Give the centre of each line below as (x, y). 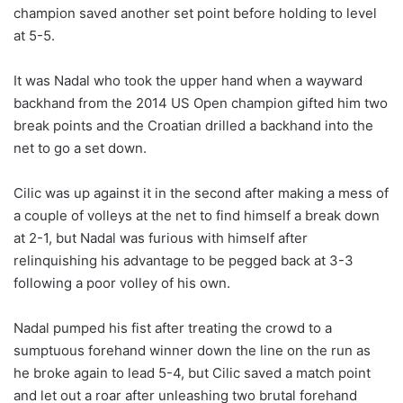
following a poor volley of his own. (122, 282)
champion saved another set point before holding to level (195, 13)
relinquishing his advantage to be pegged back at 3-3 (184, 260)
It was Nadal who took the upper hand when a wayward (188, 80)
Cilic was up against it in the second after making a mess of (201, 193)
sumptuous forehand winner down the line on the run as (192, 350)
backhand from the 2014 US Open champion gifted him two (201, 103)
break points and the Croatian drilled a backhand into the (193, 125)
